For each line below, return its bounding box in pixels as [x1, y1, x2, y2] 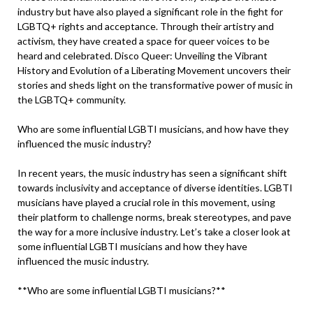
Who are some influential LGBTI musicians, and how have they [17, 123, 289, 135]
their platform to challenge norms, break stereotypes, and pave [17, 211, 291, 223]
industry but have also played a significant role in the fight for [17, 6, 283, 17]
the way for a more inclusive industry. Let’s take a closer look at [17, 226, 291, 238]
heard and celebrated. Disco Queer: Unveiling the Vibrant [17, 50, 268, 61]
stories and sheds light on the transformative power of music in [17, 79, 293, 91]
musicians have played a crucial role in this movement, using [17, 196, 275, 208]
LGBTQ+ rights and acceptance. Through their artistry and [17, 20, 274, 32]
